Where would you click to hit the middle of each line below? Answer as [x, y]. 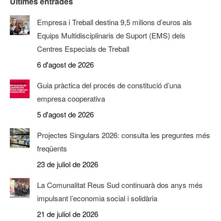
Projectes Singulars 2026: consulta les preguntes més [124, 135]
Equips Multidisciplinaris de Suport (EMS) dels [111, 35]
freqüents [52, 148]
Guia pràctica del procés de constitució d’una [109, 85]
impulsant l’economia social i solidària [97, 198]
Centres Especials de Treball [83, 49]
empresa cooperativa [71, 98]
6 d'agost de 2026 [65, 64]
